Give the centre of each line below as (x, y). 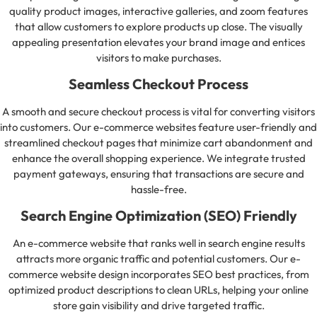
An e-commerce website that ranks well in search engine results (158, 243)
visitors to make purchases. (158, 57)
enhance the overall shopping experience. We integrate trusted (158, 158)
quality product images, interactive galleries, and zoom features (158, 11)
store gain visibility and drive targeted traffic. (158, 306)
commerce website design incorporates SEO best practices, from (158, 275)
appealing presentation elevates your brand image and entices (158, 42)
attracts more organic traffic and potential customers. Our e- (158, 259)
